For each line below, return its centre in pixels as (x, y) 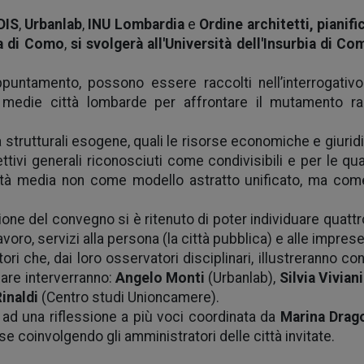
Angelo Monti (160, 278)
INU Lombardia (136, 24)
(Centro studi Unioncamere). (130, 297)
